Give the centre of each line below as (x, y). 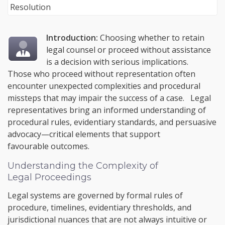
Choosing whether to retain (151, 38)
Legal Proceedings (49, 178)
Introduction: (72, 38)
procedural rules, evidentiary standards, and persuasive (112, 122)
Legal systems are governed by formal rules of (95, 196)
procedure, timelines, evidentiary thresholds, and (99, 208)
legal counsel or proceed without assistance (129, 50)
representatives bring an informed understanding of (107, 110)
